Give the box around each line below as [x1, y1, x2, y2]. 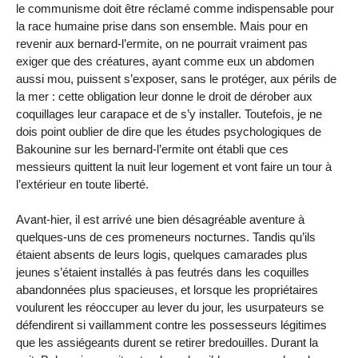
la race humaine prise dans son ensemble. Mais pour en [16, 18, 308, 33]
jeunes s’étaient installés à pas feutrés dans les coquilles [16, 265, 309, 280]
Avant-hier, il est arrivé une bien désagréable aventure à [16, 213, 304, 227]
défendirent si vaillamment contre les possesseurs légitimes [16, 318, 327, 332]
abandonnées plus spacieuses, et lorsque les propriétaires [16, 283, 318, 297]
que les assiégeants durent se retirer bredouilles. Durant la [16, 336, 318, 350]
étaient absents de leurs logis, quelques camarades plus [16, 248, 308, 262]
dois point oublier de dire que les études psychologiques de [16, 124, 321, 138]
